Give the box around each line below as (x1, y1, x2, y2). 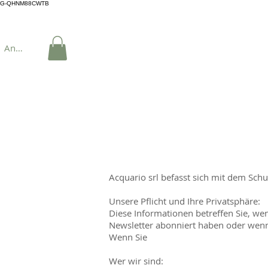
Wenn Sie (109, 230, 147, 243)
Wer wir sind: (109, 254, 163, 267)
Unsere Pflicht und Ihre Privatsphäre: (109, 194, 260, 207)
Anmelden (4, 41, 47, 54)
